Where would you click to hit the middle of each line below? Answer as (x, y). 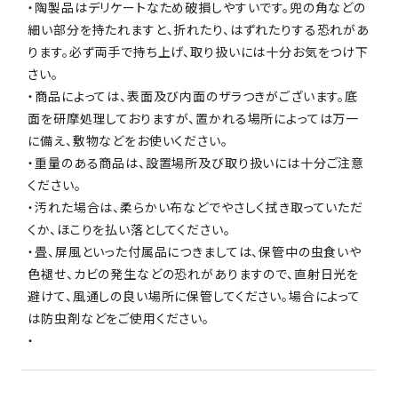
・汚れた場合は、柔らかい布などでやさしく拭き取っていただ (195, 207)
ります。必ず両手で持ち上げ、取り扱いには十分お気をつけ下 (198, 52)
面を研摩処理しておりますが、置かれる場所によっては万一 (194, 119)
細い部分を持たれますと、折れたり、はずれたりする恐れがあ (199, 30)
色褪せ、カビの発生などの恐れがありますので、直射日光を (194, 274)
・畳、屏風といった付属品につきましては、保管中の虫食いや (195, 252)
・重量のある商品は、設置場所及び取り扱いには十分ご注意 (196, 163)
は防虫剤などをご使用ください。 (119, 318)
